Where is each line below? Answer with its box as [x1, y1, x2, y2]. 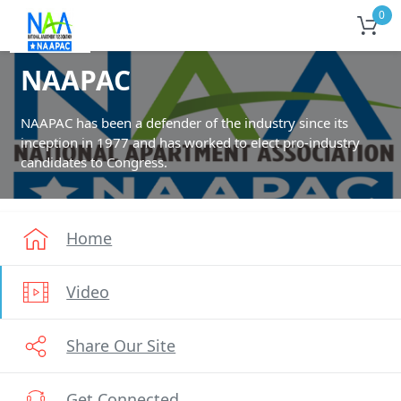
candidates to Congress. [20, 153, 167, 171]
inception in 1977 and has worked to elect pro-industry [20, 133, 360, 151]
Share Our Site [66, 335, 176, 356]
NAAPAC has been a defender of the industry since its [20, 114, 348, 132]
